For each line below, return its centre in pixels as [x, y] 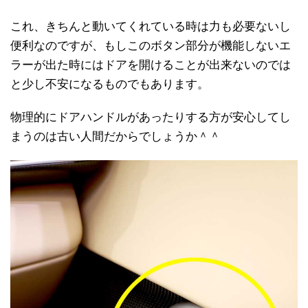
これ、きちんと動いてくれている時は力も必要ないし [151, 27]
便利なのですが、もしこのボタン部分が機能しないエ [151, 46]
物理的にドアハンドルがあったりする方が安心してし [151, 118]
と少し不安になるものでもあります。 [110, 85]
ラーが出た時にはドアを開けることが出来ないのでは [151, 65]
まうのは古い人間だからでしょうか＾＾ [115, 137]
